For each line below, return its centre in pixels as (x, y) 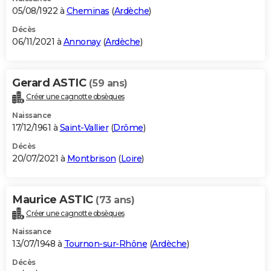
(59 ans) (108, 83)
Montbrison (91, 158)
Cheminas (88, 11)
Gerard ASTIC (51, 83)
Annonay (82, 41)
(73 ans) (115, 200)
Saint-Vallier (84, 127)
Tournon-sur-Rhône (105, 244)
